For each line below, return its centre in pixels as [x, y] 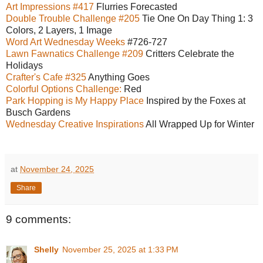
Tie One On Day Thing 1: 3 [196, 19]
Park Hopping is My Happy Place [75, 101]
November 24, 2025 [57, 169]
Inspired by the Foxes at [195, 101]
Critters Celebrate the [189, 54]
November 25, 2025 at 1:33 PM [120, 250]
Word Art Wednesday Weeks [67, 42]
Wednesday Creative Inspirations [75, 124]
